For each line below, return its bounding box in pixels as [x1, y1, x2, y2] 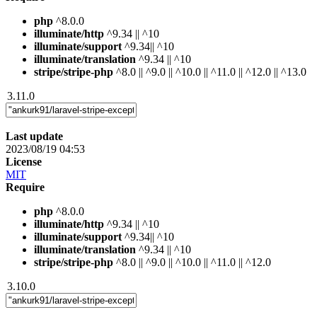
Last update [6, 129, 63, 142]
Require [6, 180, 45, 193]
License [6, 155, 42, 168]
